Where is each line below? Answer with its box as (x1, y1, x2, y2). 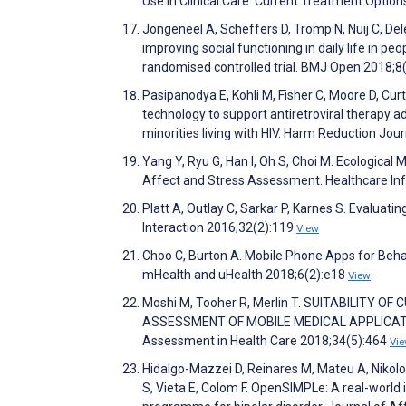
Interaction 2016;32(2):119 (142, 220, 296, 236)
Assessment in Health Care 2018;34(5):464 (142, 333, 390, 349)
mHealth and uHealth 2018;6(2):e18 (142, 267, 348, 283)
